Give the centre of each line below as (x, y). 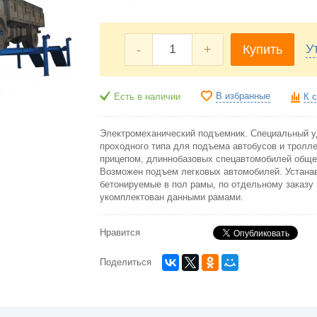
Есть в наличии (147, 97)
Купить (263, 49)
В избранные (243, 96)
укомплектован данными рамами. (173, 197)
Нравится (120, 232)
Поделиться (126, 262)
